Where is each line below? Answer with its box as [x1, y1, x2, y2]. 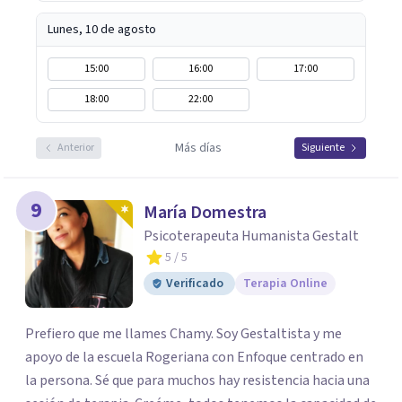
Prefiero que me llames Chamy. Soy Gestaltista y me [25, 324, 342, 344]
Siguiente [301, 140, 345, 155]
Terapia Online [243, 275, 328, 293]
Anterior [57, 140, 94, 155]
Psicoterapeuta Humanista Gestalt [144, 226, 359, 246]
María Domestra [144, 200, 267, 225]
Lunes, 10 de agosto [48, 21, 156, 39]
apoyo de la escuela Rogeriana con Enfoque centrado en [25, 347, 363, 367]
